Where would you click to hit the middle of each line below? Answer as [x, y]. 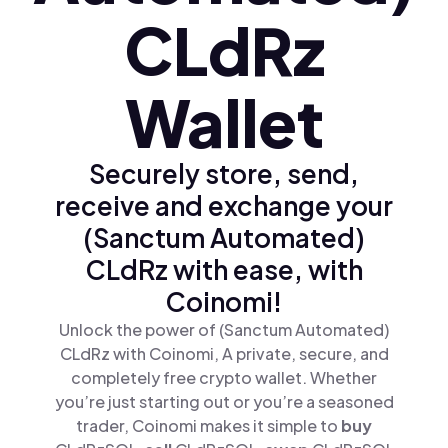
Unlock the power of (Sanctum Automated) [224, 329]
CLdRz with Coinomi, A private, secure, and [224, 353]
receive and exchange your [224, 205]
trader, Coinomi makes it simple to [208, 425]
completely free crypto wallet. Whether [224, 377]
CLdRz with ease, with [224, 269]
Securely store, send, [224, 173]
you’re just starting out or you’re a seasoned [224, 401]
